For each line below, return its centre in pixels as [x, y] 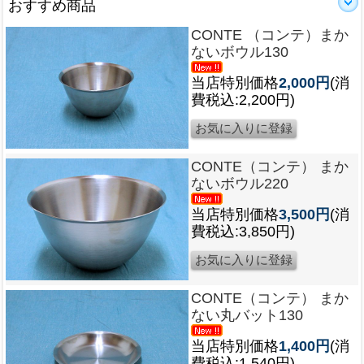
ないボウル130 [240, 52]
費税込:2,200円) [243, 100]
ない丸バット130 [247, 315]
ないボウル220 [240, 183]
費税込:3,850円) [243, 231]
